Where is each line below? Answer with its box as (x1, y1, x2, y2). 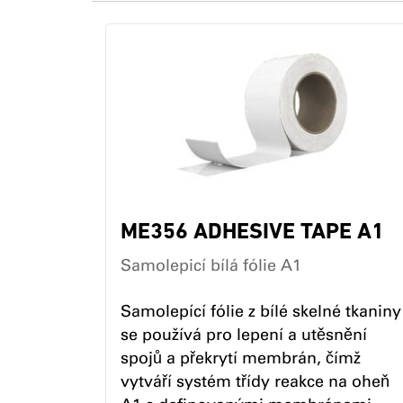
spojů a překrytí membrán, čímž (121, 348, 361, 368)
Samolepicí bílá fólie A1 (121, 255, 301, 275)
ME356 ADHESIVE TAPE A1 (121, 221, 384, 244)
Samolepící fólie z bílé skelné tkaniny (121, 301, 401, 321)
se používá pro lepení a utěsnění (121, 325, 367, 345)
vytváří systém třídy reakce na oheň (121, 372, 390, 391)
